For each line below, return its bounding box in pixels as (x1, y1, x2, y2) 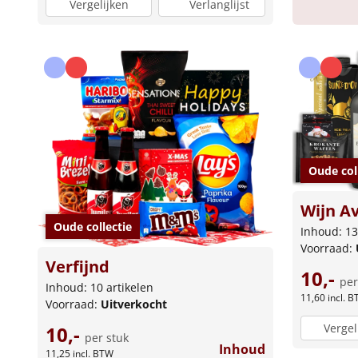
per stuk (85, 330, 129, 346)
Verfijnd (46, 256, 109, 278)
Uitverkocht (101, 296, 167, 312)
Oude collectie (54, 219, 132, 235)
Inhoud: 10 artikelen (46, 280, 153, 296)
